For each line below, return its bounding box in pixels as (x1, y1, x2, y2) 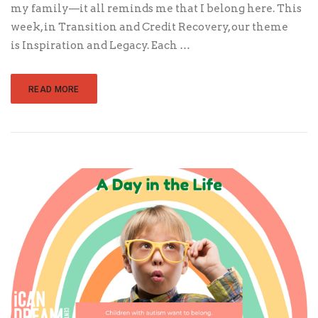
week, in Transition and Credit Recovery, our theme (11, 21, 288, 34)
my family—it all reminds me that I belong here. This (11, 2, 302, 16)
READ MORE (28, 84, 79, 95)
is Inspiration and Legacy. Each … (11, 39, 190, 53)
